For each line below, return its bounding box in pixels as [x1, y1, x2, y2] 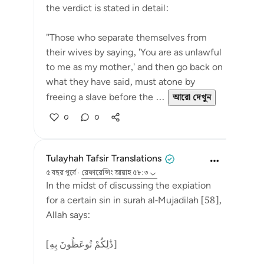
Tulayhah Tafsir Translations [46, 151, 161, 166]
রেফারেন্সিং [81, 167, 113, 179]
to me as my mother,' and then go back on [46, 60, 223, 75]
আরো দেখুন [173, 91, 211, 104]
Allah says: [46, 208, 90, 223]
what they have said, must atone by [46, 75, 195, 90]
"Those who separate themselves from [46, 31, 207, 45]
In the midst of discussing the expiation [46, 179, 211, 193]
